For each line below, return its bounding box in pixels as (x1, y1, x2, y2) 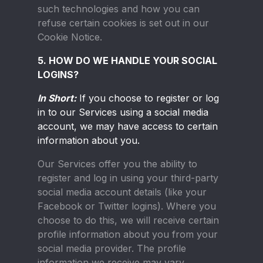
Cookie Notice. (38, 31, 102, 43)
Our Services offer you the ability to (38, 158, 197, 170)
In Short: (38, 92, 76, 104)
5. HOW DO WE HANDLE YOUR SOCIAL (38, 55, 217, 66)
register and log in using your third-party (38, 172, 218, 184)
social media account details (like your (38, 186, 207, 198)
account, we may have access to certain (38, 120, 218, 132)
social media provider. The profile (38, 242, 186, 254)
